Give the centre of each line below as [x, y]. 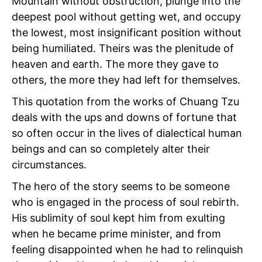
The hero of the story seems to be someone [121, 186]
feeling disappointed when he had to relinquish [127, 249]
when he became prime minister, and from [116, 233]
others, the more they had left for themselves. [126, 80]
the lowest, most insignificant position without [127, 32]
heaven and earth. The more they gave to [115, 64]
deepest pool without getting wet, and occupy [126, 16]
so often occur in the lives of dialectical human [127, 133]
